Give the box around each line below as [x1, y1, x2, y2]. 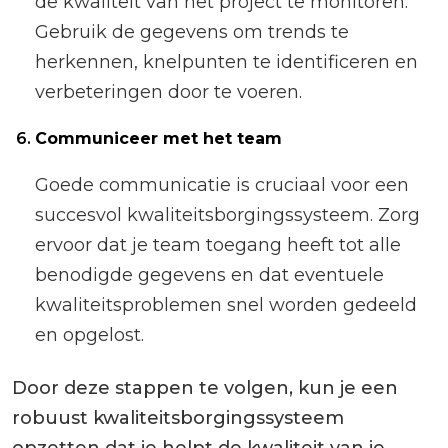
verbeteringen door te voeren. [35, 81, 303, 104]
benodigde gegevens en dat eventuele [35, 264, 385, 287]
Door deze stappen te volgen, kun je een [12, 377, 398, 400]
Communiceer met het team [35, 129, 283, 149]
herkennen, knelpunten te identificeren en [35, 51, 419, 74]
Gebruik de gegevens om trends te [35, 21, 350, 44]
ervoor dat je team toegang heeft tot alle [35, 234, 402, 257]
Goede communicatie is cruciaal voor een [35, 174, 410, 197]
